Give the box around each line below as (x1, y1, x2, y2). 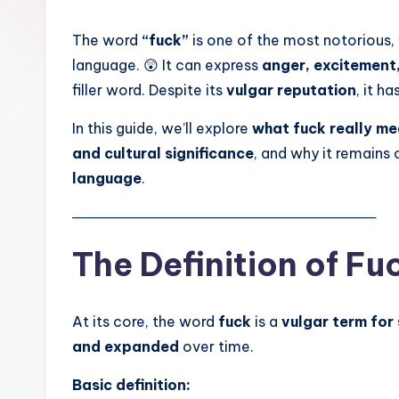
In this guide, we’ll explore (72, 119, 252, 137)
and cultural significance (72, 144, 254, 162)
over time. (179, 338, 254, 355)
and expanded (72, 338, 179, 355)
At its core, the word (72, 313, 218, 330)
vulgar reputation (226, 81, 356, 99)
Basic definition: (72, 376, 191, 394)
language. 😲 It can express (72, 56, 262, 74)
